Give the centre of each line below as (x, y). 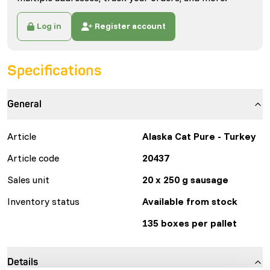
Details (23, 262)
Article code (33, 158)
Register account (130, 26)
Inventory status (43, 201)
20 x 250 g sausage (185, 179)
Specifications (54, 71)
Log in (49, 26)
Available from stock (190, 201)
